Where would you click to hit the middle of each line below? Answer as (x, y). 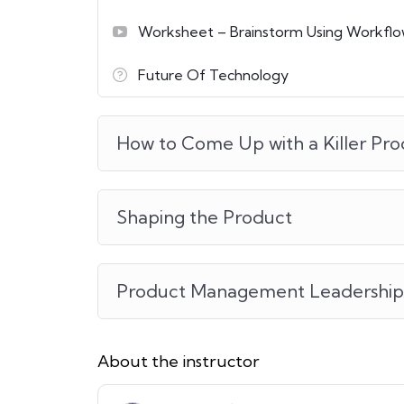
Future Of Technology (213, 74)
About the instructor (179, 361)
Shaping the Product (204, 217)
